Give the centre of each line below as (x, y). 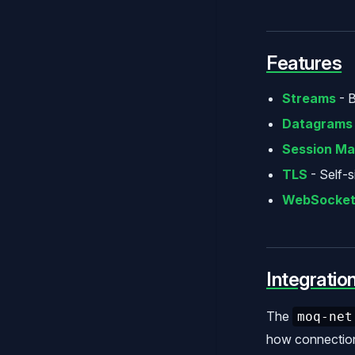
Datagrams (317, 123)
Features (304, 63)
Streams (309, 98)
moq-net (325, 316)
